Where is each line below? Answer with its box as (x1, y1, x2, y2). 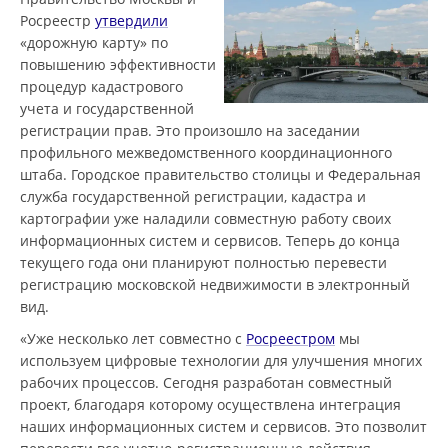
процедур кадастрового (20, 77, 183, 96)
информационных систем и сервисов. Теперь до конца (20, 231, 400, 250)
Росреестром (246, 329, 335, 348)
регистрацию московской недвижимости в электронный (20, 275, 410, 294)
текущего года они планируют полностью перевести (20, 253, 387, 272)
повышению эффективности (20, 55, 216, 74)
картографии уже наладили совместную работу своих (20, 209, 391, 228)
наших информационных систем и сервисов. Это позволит (20, 417, 427, 436)
